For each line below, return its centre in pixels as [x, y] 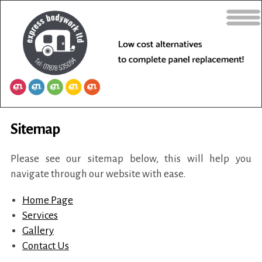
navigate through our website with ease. [98, 174]
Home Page [47, 201]
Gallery [38, 231]
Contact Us [45, 246]
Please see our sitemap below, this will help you [131, 159]
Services [40, 216]
